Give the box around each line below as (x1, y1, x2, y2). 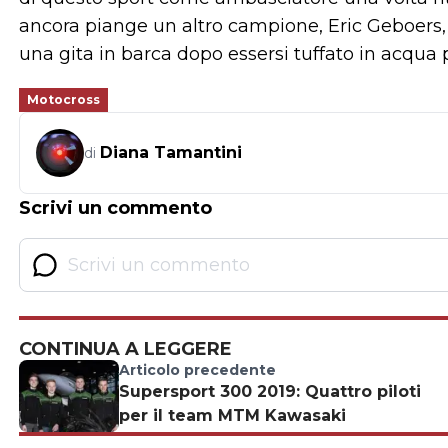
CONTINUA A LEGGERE (19, 338, 232, 361)
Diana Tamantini (100, 143, 242, 163)
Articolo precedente (119, 361, 276, 380)
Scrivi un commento (19, 197, 212, 220)
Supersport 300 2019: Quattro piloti (119, 382, 421, 402)
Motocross (27, 92, 100, 108)
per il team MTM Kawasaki (119, 406, 346, 426)
